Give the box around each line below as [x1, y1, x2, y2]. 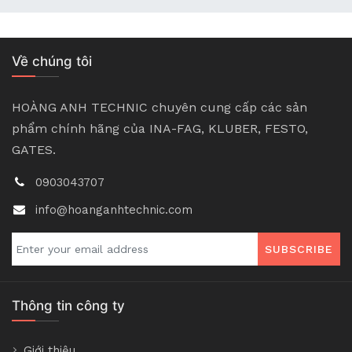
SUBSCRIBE [265, 243, 333, 256]
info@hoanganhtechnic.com [35, 203, 192, 218]
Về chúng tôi [12, 53, 92, 70]
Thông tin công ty [12, 298, 125, 314]
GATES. [12, 142, 56, 158]
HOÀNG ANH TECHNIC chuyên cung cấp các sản [12, 100, 307, 115]
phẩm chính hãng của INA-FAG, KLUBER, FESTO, [12, 121, 308, 137]
